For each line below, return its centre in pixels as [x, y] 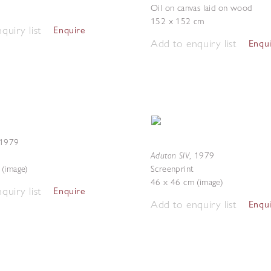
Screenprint [172, 169]
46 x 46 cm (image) [187, 182]
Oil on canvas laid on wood [201, 8]
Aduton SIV [170, 155]
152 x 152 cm [178, 21]
